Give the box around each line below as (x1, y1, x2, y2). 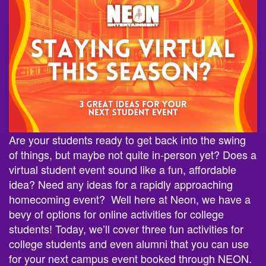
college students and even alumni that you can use (9, 235, 249, 251)
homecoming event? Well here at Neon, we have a (9, 190, 251, 206)
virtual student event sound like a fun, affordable (9, 160, 236, 176)
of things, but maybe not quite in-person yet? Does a (9, 145, 256, 161)
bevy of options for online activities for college (9, 205, 224, 221)
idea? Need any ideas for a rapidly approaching (9, 175, 233, 191)
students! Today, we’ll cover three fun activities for (9, 220, 243, 236)
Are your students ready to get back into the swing (9, 131, 246, 147)
